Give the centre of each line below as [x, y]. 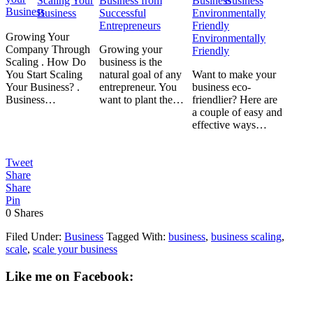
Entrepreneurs [130, 26]
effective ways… [230, 125]
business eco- [222, 87]
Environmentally [229, 38]
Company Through [48, 49]
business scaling [246, 236]
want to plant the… [141, 100]
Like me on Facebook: [70, 276]
